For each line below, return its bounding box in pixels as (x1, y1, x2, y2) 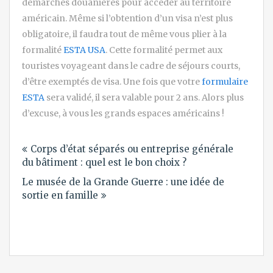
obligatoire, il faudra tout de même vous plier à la (22, 28, 227, 40)
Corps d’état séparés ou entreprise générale (30, 143, 233, 155)
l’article (21, 167, 78, 186)
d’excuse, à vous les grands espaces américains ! (22, 107, 224, 119)
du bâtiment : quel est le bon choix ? (22, 156, 186, 168)
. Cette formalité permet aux (105, 44, 222, 55)
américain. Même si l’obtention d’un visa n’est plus (22, 12, 233, 24)
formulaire (202, 76, 248, 87)
